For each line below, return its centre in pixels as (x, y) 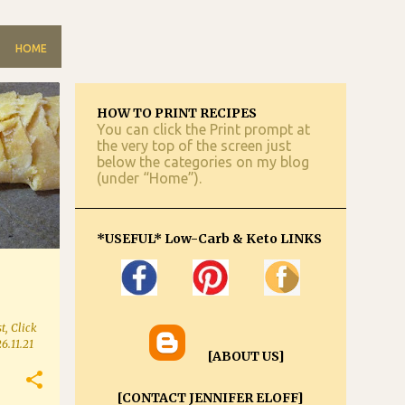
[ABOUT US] (246, 356)
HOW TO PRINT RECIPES (177, 113)
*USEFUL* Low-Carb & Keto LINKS (209, 239)
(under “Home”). (149, 178)
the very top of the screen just (194, 146)
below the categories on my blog (203, 162)
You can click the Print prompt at (203, 129)
